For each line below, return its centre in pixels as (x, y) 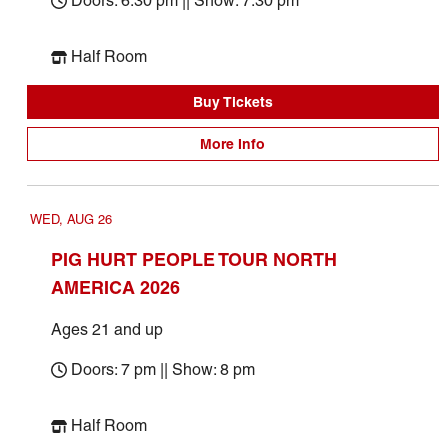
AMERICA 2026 (115, 287)
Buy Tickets (232, 102)
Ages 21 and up (106, 329)
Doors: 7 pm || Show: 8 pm (162, 369)
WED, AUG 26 (70, 219)
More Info (233, 144)
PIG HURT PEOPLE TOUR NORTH (193, 259)
